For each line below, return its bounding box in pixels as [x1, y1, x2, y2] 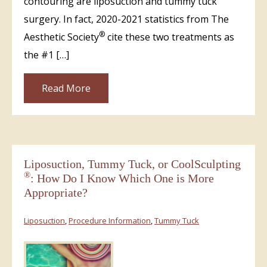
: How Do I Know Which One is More [30, 171, 214, 185]
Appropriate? [24, 185, 88, 199]
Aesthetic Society [24, 30, 99, 44]
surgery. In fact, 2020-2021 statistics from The [24, 12, 229, 26]
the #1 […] [24, 48, 69, 61]
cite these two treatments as [105, 30, 234, 44]
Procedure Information [69, 215, 151, 226]
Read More [42, 81, 91, 95]
